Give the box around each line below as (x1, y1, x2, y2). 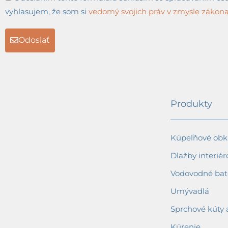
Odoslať (18, 35, 50, 45)
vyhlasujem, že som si (5, 6, 89, 16)
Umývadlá (170, 186, 209, 196)
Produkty (170, 98, 212, 109)
